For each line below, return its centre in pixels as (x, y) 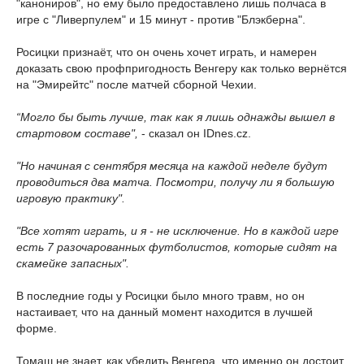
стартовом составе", (77, 134)
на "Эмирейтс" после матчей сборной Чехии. (136, 85)
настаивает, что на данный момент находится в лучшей (165, 312)
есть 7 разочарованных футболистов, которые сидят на (177, 247)
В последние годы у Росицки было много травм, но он (160, 296)
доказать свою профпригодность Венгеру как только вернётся (182, 69)
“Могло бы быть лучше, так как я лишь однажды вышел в (175, 117)
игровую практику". (71, 199)
